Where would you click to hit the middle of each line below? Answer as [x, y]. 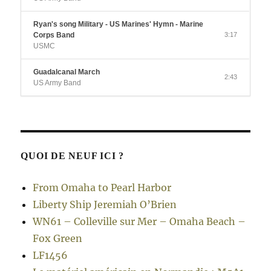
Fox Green [58, 239]
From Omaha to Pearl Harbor [102, 188]
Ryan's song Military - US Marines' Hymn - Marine [119, 24]
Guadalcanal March [67, 72]
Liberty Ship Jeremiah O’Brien [105, 205]
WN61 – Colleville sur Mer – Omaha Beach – [139, 222]
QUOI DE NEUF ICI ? [72, 156]
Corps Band [54, 35]
